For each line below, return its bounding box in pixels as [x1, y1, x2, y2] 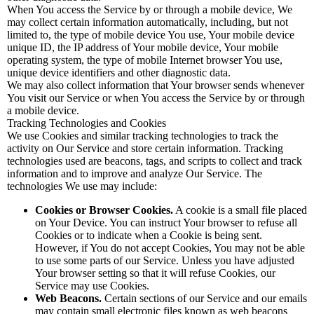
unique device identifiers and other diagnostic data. [7, 67, 231, 78]
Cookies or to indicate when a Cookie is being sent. [35, 229, 262, 241]
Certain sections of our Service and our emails [102, 292, 307, 304]
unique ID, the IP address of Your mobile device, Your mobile [7, 41, 278, 53]
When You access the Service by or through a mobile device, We [7, 4, 292, 15]
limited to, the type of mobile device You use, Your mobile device [7, 29, 294, 41]
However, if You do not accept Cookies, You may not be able [35, 242, 305, 254]
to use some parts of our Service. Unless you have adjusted [35, 254, 294, 266]
